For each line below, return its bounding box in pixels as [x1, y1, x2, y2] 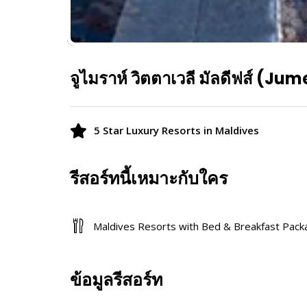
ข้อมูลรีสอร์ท [70, 267, 162, 292]
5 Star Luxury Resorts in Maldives [94, 123, 259, 138]
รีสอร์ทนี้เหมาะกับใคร [70, 166, 228, 191]
